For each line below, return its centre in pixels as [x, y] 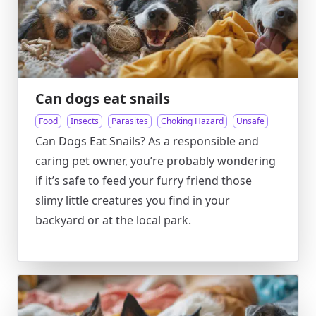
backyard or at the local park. [113, 220]
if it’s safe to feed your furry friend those [144, 181]
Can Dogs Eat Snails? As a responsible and [147, 141]
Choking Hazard [192, 121]
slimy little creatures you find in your [133, 200]
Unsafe [250, 121]
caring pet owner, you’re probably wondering [156, 161]
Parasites [130, 121]
